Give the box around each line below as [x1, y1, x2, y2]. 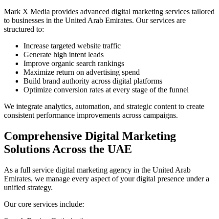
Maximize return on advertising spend [23, 68, 140, 77]
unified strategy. [4, 183, 53, 192]
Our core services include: [4, 200, 84, 209]
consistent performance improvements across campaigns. [4, 111, 178, 120]
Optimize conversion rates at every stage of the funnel [23, 86, 189, 94]
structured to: [4, 25, 44, 34]
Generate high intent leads [23, 50, 104, 59]
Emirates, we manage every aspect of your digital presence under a [4, 175, 209, 183]
